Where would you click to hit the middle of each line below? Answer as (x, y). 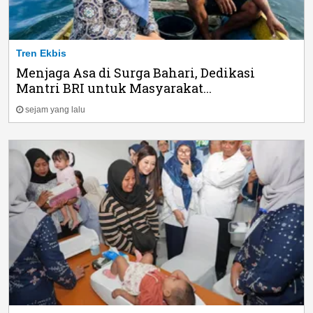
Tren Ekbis (41, 53)
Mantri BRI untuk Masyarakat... (114, 88)
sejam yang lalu (55, 109)
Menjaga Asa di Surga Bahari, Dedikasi (136, 72)
